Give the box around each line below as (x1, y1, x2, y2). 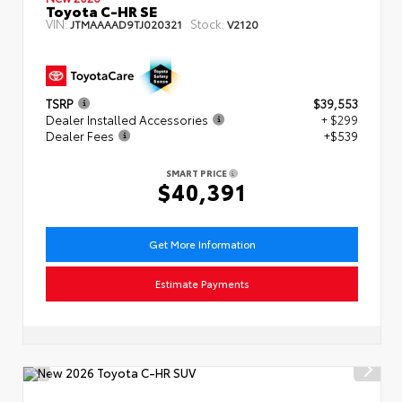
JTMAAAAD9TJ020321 (70, 15, 182, 31)
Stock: (190, 14, 224, 31)
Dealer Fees (46, 127, 114, 144)
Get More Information (148, 236, 256, 251)
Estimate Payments (154, 275, 249, 291)
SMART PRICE (166, 165, 229, 179)
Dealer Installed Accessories (46, 110, 208, 127)
